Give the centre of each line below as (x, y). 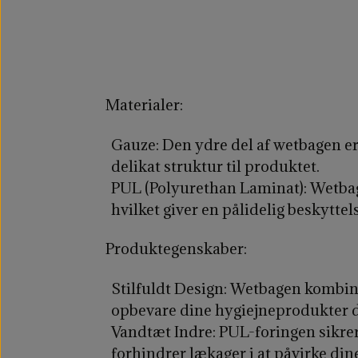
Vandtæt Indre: (163, 331)
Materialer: (144, 105)
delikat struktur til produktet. (215, 166)
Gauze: (135, 144)
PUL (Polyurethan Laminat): (209, 187)
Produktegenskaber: (176, 249)
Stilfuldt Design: (169, 288)
